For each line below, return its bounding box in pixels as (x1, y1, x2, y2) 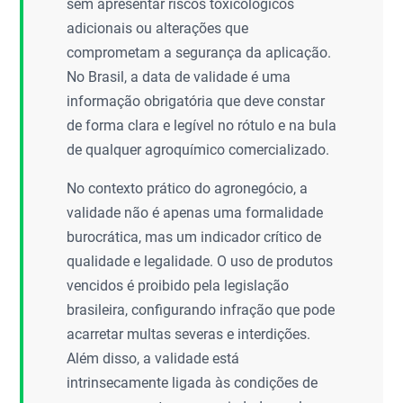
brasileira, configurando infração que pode (67, 301, 336, 318)
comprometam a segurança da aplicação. (67, 44, 332, 61)
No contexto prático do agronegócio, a (67, 180, 309, 197)
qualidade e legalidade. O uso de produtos (67, 253, 334, 270)
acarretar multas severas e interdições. (67, 326, 311, 343)
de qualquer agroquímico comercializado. (67, 141, 330, 158)
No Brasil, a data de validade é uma (67, 68, 291, 85)
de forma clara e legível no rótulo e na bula (67, 117, 337, 134)
